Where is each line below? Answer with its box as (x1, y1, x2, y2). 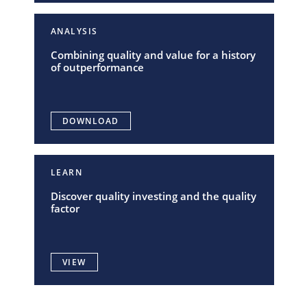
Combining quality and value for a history (50, 48, 256, 62)
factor (50, 201, 79, 215)
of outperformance (50, 60, 144, 74)
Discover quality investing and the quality (50, 189, 256, 203)
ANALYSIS (50, 25, 98, 37)
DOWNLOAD (62, 115, 119, 127)
